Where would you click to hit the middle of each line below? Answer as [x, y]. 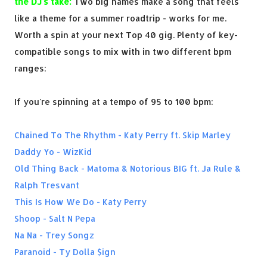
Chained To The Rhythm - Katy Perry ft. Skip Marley [122, 135]
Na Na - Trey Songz [54, 235]
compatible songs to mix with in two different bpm [123, 52]
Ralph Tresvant [47, 185]
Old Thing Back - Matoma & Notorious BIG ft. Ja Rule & [128, 168]
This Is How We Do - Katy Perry [80, 202]
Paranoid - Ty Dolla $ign [65, 252]
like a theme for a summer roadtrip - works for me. [120, 18]
